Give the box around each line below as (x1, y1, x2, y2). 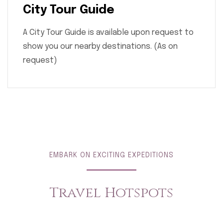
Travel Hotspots (50, 184, 173, 203)
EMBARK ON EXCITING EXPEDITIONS (49, 152, 174, 159)
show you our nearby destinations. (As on (23, 42, 178, 51)
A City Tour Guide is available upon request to (23, 28, 194, 37)
